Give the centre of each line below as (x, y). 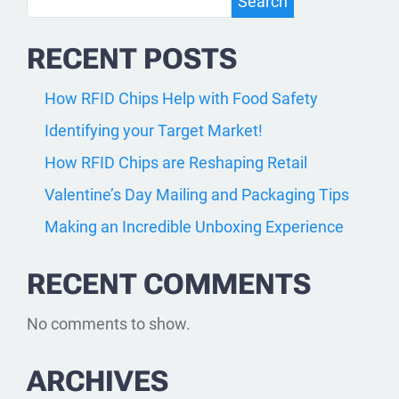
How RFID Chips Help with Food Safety (181, 98)
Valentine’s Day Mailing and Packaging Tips (197, 194)
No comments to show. (109, 323)
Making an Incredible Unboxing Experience (194, 226)
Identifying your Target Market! (154, 130)
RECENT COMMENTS (169, 284)
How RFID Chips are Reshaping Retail (176, 162)
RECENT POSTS (132, 58)
